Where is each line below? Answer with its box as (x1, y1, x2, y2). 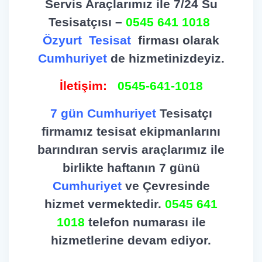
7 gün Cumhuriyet (50, 106, 160, 120)
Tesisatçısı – (49, 15, 126, 29)
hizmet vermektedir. (44, 196, 165, 211)
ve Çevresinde (125, 178, 210, 192)
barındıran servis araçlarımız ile (37, 142, 225, 156)
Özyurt (43, 33, 82, 47)
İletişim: (59, 78, 111, 92)
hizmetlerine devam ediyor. (51, 233, 211, 247)
